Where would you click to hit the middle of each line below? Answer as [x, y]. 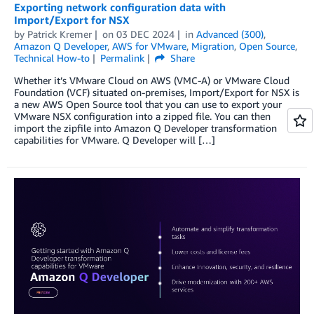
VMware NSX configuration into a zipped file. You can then [142, 116]
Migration [213, 46]
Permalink [122, 58]
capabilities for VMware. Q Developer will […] [115, 140]
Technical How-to [52, 58]
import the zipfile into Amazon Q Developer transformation [145, 128]
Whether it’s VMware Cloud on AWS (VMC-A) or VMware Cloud [152, 81]
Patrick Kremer [60, 34]
